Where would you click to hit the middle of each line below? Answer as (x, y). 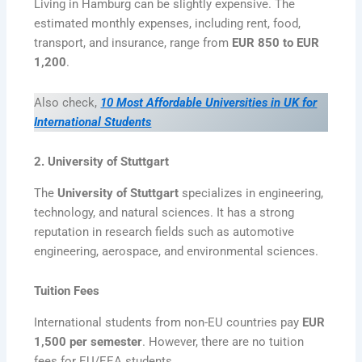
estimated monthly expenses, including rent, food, (168, 24)
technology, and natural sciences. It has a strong (164, 212)
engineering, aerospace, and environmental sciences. (177, 251)
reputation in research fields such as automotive (164, 232)
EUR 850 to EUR (276, 43)
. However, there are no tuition (223, 341)
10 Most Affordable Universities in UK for (209, 102)
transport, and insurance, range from (133, 43)
